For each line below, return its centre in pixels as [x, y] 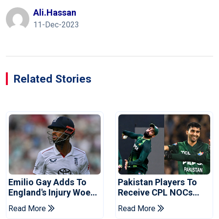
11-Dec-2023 [56, 25]
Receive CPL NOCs [155, 193]
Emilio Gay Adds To [47, 182]
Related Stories [53, 79]
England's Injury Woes [52, 193]
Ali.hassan [55, 13]
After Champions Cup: [162, 203]
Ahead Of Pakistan [46, 203]
